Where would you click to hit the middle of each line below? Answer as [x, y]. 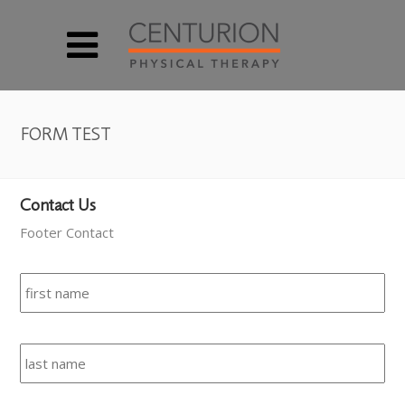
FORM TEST [66, 133]
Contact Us [58, 204]
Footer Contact [67, 232]
